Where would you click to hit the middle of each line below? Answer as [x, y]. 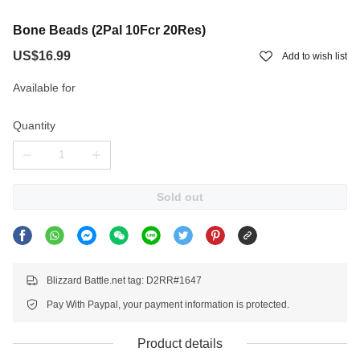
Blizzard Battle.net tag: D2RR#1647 [124, 280]
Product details [180, 343]
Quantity [34, 125]
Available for [44, 87]
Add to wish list [315, 56]
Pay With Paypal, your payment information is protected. [168, 304]
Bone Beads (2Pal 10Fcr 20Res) [109, 30]
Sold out [180, 196]
